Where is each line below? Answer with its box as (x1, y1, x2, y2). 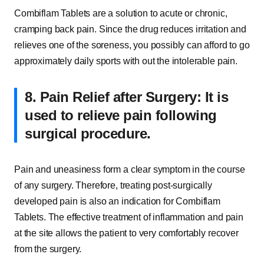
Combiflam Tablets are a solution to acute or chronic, (14, 8, 227, 18)
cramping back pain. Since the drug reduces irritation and (14, 24, 246, 34)
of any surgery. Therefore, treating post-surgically (14, 180, 212, 190)
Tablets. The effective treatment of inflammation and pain (14, 212, 243, 222)
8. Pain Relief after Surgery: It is (25, 89, 229, 105)
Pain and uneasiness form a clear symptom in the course (14, 164, 245, 174)
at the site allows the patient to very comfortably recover (14, 228, 239, 238)
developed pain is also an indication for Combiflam (14, 196, 220, 206)
